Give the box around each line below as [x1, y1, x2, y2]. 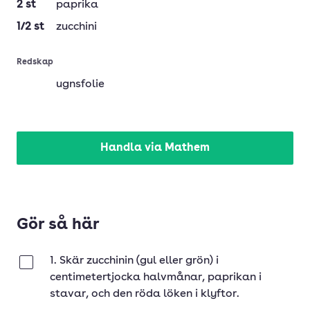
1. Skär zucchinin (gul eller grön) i [50, 255, 219, 266]
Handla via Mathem [100, 143, 210, 154]
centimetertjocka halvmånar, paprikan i [50, 272, 262, 283]
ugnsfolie [56, 79, 104, 90]
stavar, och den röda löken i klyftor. [50, 289, 239, 300]
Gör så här [17, 217, 100, 233]
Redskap [17, 58, 53, 66]
